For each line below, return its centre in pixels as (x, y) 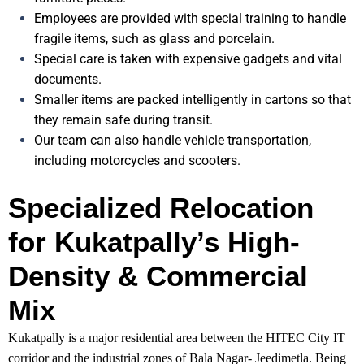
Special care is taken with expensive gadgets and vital (188, 59)
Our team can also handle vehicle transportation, (173, 141)
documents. (68, 80)
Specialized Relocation (161, 208)
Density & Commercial (158, 276)
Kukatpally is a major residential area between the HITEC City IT (177, 338)
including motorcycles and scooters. (137, 161)
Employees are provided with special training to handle (190, 19)
